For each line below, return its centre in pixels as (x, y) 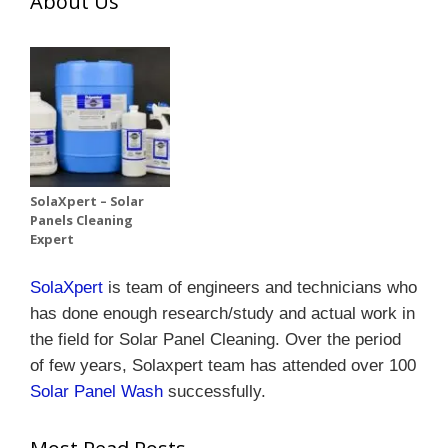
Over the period (343, 339)
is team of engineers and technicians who (260, 287)
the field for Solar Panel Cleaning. (157, 339)
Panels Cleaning (81, 219)
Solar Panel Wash (99, 391)
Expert (52, 238)
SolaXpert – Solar (87, 200)
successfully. (217, 391)
